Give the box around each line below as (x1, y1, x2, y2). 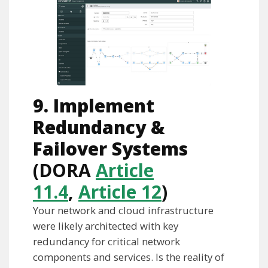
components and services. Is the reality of (33, 250, 224, 264)
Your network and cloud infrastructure (33, 203, 214, 218)
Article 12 (78, 179, 162, 205)
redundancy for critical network (33, 234, 180, 249)
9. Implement (33, 93, 154, 118)
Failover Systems (33, 136, 188, 162)
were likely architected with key (33, 219, 178, 233)
